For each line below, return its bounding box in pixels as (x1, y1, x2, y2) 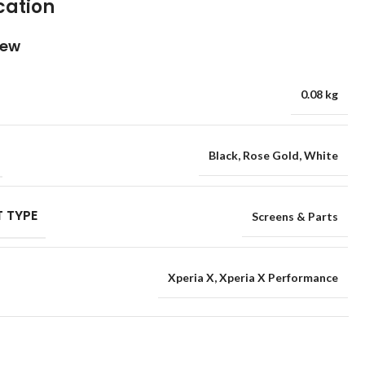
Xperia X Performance (219, 270, 339, 284)
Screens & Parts (252, 209, 339, 223)
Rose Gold (243, 148, 300, 162)
